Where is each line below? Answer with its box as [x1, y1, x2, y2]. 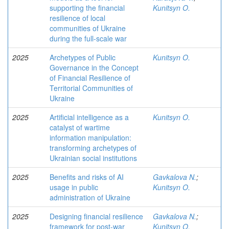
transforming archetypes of [50, 143, 136, 153]
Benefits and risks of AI [50, 172, 124, 182]
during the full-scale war [50, 33, 127, 43]
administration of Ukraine [50, 192, 130, 202]
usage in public [50, 182, 98, 192]
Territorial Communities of [50, 83, 133, 93]
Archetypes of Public [50, 52, 116, 62]
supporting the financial [50, 3, 125, 13]
